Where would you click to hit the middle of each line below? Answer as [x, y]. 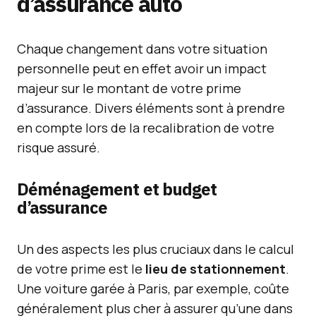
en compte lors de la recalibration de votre [146, 128]
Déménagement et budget [117, 189]
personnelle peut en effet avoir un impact [142, 68]
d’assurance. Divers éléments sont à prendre [151, 108]
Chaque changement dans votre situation [142, 49]
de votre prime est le [81, 269]
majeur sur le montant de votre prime [129, 88]
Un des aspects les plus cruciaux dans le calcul [156, 249]
